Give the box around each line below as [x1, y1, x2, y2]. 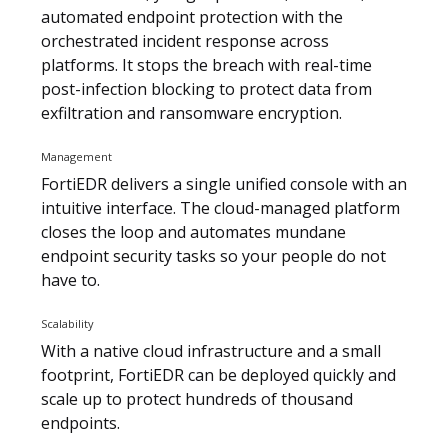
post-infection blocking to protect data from [41, 78, 372, 101]
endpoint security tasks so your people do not [41, 245, 386, 268]
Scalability [41, 316, 94, 332]
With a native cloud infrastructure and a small [41, 340, 381, 363]
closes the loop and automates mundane [41, 221, 346, 244]
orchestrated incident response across [41, 30, 329, 53]
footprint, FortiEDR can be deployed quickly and [41, 364, 396, 387]
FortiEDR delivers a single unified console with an [41, 173, 407, 196]
